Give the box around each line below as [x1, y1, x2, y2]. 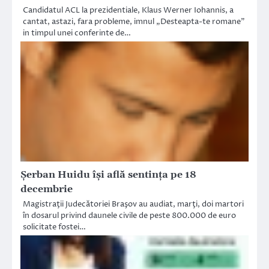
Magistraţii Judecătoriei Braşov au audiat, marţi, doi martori [23, 199, 244, 210]
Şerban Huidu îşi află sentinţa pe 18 [20, 169, 196, 181]
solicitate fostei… [23, 222, 86, 233]
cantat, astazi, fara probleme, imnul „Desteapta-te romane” [23, 16, 245, 28]
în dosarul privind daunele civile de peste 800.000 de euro [23, 210, 236, 222]
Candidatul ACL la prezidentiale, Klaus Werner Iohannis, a [23, 5, 234, 16]
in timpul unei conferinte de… [23, 28, 131, 39]
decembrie [20, 183, 73, 196]
